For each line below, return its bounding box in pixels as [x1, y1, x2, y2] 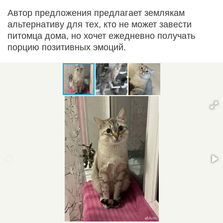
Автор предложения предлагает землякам [7, 7, 185, 18]
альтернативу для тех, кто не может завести [7, 19, 192, 29]
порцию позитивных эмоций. [7, 42, 126, 52]
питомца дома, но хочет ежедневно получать [7, 30, 195, 41]
